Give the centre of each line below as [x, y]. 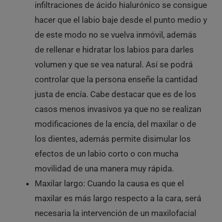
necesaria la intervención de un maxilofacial [115, 213]
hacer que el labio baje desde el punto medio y [121, 20]
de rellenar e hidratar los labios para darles [114, 49]
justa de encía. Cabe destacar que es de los [115, 94]
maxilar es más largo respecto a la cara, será [118, 198]
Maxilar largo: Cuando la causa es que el [109, 183]
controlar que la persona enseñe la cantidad [116, 79]
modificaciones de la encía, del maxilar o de [115, 124]
